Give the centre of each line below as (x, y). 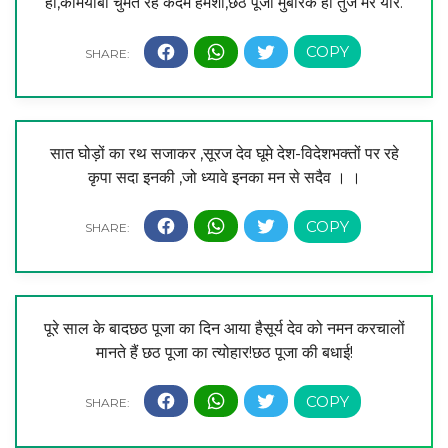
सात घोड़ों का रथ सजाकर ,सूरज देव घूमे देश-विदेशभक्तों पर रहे (224, 153)
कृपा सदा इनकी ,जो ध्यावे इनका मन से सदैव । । (224, 177)
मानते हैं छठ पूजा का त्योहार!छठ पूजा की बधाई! (224, 352)
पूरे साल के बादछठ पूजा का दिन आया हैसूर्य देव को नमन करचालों (224, 328)
